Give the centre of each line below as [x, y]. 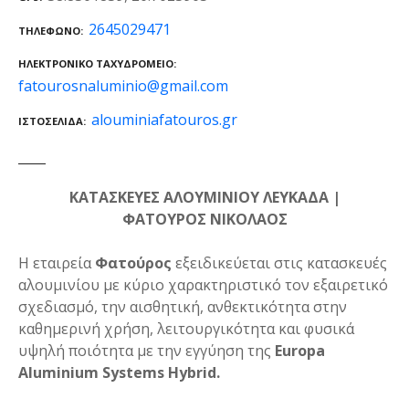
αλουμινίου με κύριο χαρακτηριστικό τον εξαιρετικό [203, 285]
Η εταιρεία [55, 263]
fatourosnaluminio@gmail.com [123, 85]
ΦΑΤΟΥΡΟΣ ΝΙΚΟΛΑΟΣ [204, 220]
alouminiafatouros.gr [164, 119]
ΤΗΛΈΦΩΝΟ [49, 30]
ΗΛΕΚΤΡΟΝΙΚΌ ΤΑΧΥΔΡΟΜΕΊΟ [96, 64]
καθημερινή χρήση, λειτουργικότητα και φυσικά [186, 329]
